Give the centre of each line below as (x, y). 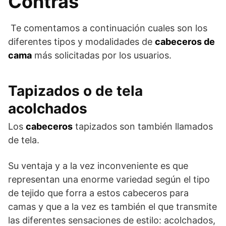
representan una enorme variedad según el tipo (109, 179)
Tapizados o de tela (75, 91)
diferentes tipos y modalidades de (81, 41)
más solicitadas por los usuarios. (102, 55)
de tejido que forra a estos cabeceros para (98, 193)
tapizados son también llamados (143, 126)
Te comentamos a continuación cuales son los (108, 28)
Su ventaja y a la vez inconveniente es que (98, 165)
